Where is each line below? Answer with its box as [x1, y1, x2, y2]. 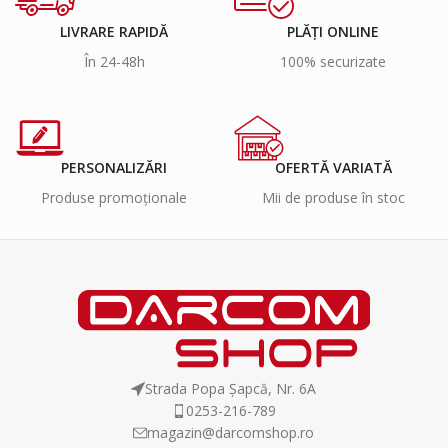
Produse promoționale [41, 188, 188, 208]
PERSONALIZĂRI [61, 158, 168, 178]
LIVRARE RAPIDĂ [60, 22, 169, 42]
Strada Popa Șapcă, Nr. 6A [145, 378, 317, 398]
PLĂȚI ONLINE [287, 22, 380, 42]
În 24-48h [83, 52, 145, 72]
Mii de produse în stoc [261, 188, 405, 208]
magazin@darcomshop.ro [147, 422, 315, 442]
